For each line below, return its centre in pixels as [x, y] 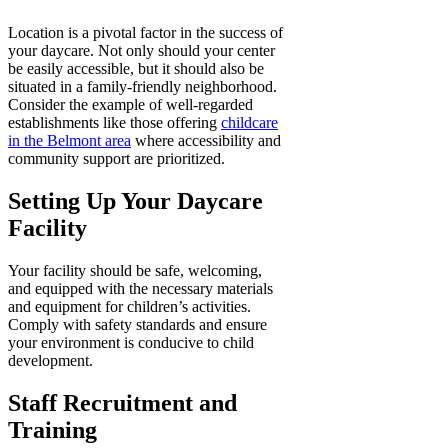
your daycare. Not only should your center [141, 50]
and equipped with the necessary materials [140, 288]
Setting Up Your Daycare [135, 200]
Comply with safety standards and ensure [137, 324]
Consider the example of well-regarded [130, 104]
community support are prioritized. [116, 158]
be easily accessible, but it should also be [136, 68]
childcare [249, 122]
